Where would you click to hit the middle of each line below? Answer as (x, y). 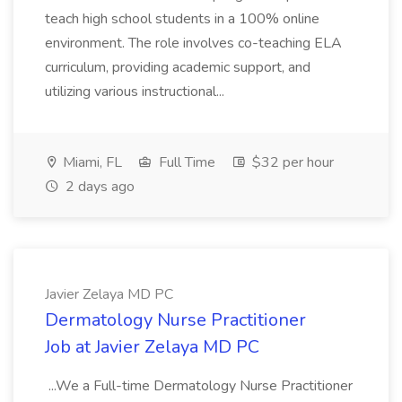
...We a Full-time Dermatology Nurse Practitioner (199, 386)
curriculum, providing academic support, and (178, 67)
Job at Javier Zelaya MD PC (152, 347)
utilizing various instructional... (136, 92)
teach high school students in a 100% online (182, 19)
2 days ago (98, 187)
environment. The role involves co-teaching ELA (193, 43)
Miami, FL (91, 162)
